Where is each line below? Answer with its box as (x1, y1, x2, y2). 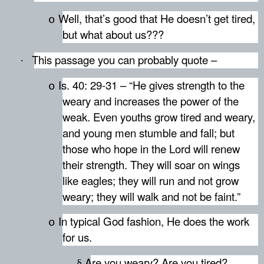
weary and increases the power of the (62, 93, 239, 108)
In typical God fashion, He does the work (58, 213, 249, 229)
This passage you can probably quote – (32, 51, 217, 67)
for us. (62, 229, 92, 245)
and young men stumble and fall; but (62, 124, 235, 140)
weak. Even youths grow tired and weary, (62, 108, 255, 124)
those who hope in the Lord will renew (62, 140, 240, 156)
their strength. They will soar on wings (62, 156, 240, 172)
